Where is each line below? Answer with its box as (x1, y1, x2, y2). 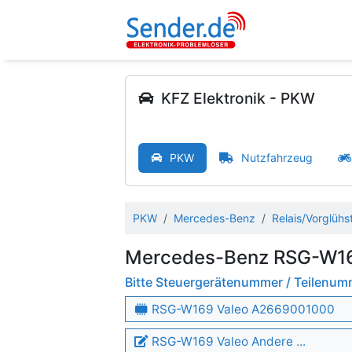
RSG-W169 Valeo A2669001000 (148, 302, 335, 317)
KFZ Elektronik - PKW (161, 89, 315, 108)
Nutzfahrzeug (241, 151, 313, 164)
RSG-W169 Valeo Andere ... (148, 334, 306, 349)
